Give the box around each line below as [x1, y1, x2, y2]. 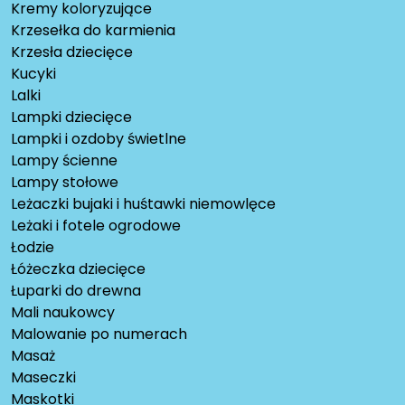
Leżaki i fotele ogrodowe [11, 215, 181, 237]
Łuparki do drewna [11, 280, 141, 302]
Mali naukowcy [11, 302, 115, 324]
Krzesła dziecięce [11, 42, 133, 63]
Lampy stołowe [11, 172, 118, 193]
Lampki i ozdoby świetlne [11, 128, 186, 150]
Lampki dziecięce [11, 107, 132, 128]
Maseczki [11, 367, 76, 389]
